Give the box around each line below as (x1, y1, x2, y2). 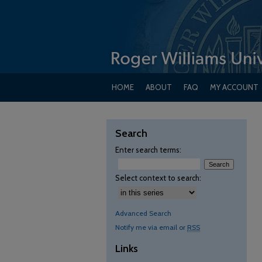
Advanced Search (115, 209, 171, 218)
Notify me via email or (115, 223, 187, 232)
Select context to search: (115, 173, 201, 182)
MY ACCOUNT (210, 82, 258, 92)
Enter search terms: (115, 145, 181, 154)
